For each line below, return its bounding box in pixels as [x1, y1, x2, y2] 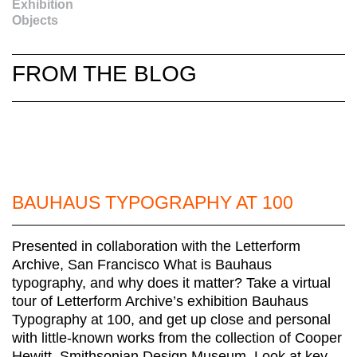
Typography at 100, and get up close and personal [12, 311, 331, 328]
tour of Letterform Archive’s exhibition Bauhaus [12, 292, 308, 309]
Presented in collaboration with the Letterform [12, 237, 300, 254]
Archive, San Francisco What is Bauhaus [12, 256, 272, 273]
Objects [12, 13, 58, 27]
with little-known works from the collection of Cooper [12, 329, 342, 346]
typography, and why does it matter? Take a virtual [12, 274, 331, 291]
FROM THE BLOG [12, 61, 197, 86]
